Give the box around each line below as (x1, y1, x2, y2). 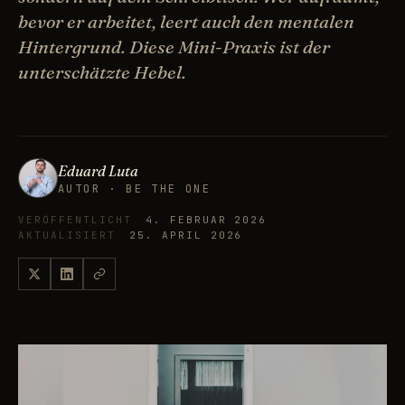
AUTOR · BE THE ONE (58, 182, 212, 197)
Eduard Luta (58, 162, 138, 181)
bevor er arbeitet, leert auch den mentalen (18, 10, 354, 33)
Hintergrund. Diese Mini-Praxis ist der (18, 35, 330, 59)
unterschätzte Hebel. (18, 61, 186, 84)
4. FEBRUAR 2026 (137, 213, 268, 227)
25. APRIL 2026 (120, 229, 243, 242)
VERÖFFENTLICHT (18, 213, 132, 227)
